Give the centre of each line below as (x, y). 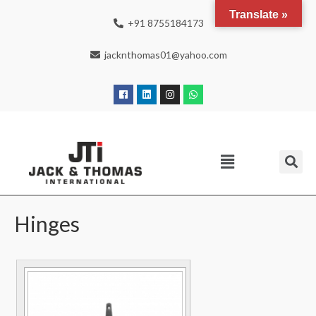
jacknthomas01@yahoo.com (166, 55)
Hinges (47, 223)
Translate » (259, 14)
